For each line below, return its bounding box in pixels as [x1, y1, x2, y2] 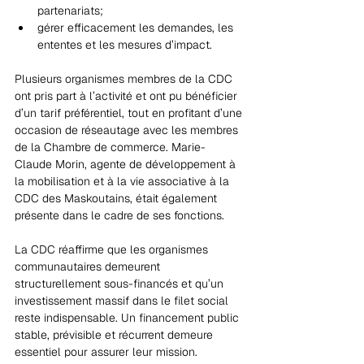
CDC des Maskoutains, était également [15, 190, 220, 206]
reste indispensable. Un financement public [15, 310, 242, 325]
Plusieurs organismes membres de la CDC [15, 71, 236, 86]
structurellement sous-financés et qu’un [15, 275, 227, 291]
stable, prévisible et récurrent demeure [15, 327, 216, 342]
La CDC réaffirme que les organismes [15, 241, 211, 257]
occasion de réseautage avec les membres [15, 122, 241, 137]
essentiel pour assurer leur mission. [15, 344, 197, 359]
